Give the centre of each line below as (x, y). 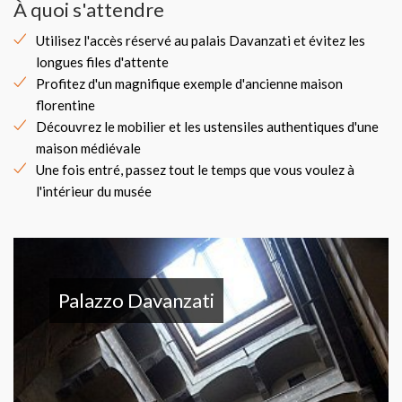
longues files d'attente (102, 62)
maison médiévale (88, 148)
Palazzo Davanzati (136, 300)
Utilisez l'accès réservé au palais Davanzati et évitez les (201, 40)
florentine (66, 105)
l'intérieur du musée (94, 191)
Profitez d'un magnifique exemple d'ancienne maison (189, 83)
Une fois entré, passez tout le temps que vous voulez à (195, 170)
